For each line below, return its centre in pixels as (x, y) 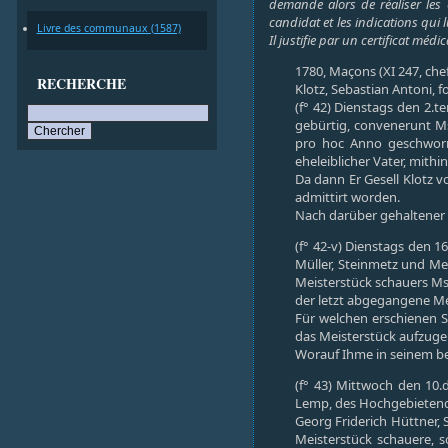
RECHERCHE (81, 83)
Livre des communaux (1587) (108, 28)
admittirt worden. (347, 196)
